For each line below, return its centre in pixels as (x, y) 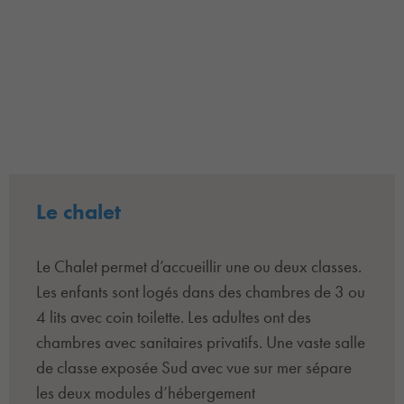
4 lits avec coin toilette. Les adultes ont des (174, 317)
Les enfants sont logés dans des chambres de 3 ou (201, 291)
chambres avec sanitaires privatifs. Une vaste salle (201, 342)
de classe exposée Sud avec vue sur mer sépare (194, 367)
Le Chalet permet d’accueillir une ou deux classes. (199, 266)
